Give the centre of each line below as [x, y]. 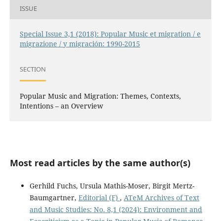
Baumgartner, [54, 197]
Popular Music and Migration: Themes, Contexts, [100, 96]
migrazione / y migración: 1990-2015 [80, 43]
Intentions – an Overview [61, 106]
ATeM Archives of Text [161, 197]
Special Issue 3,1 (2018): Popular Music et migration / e [110, 34]
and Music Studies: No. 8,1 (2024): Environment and [116, 209]
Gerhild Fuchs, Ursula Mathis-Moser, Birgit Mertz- [112, 185]
